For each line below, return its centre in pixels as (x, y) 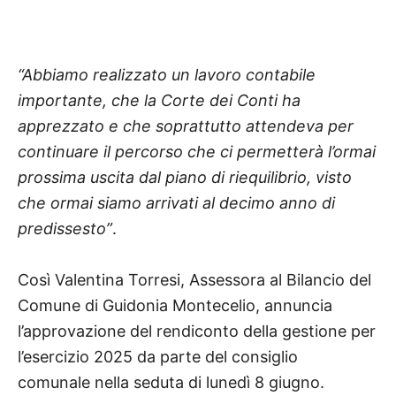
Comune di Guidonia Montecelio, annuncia (175, 305)
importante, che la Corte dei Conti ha (159, 100)
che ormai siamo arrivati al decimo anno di (176, 202)
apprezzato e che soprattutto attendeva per (186, 126)
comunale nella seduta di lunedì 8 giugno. (171, 382)
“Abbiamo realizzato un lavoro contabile (167, 74)
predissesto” (65, 228)
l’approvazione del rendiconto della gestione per (197, 331)
